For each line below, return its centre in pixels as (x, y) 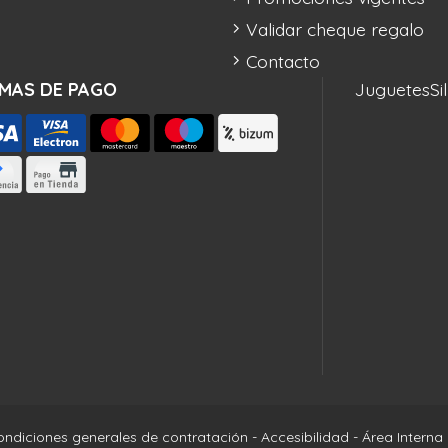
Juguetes (393, 89)
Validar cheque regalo (335, 29)
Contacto (283, 61)
